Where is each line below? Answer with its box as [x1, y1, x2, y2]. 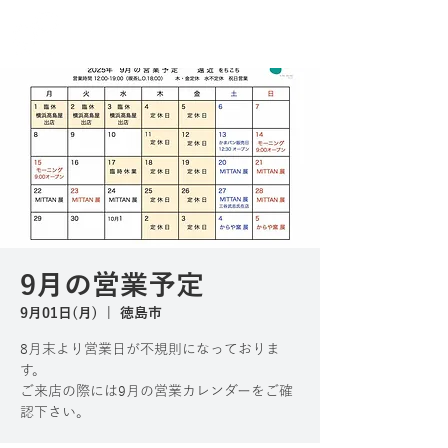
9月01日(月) [20, 306, 98, 321]
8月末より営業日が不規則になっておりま [20, 342, 280, 357]
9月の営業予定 [20, 270, 204, 301]
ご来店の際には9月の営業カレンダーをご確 [20, 384, 293, 399]
